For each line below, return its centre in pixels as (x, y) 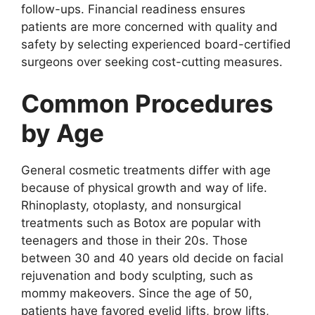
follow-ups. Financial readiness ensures (133, 9)
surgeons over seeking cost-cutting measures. (152, 62)
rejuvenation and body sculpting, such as (137, 276)
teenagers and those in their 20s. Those (134, 240)
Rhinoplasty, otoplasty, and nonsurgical (131, 205)
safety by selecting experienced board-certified (156, 44)
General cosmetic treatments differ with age (146, 170)
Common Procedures (147, 103)
